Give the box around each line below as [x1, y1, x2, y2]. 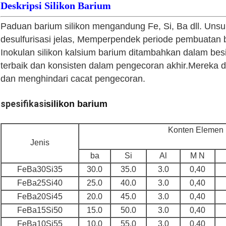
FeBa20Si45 [17, 192, 63, 201]
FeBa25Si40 [17, 179, 63, 188]
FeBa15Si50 [17, 206, 63, 215]
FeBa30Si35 [17, 165, 63, 174]
